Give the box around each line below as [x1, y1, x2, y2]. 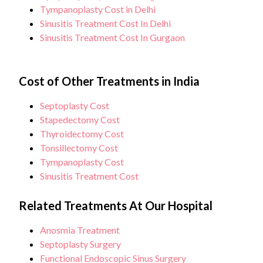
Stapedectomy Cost [40, 114, 120, 126]
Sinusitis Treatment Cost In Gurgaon [40, 32, 185, 43]
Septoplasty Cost [40, 100, 109, 112]
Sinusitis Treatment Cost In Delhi [40, 18, 171, 29]
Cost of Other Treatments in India [19, 74, 200, 89]
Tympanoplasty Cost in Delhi [40, 4, 156, 15]
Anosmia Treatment [40, 224, 120, 236]
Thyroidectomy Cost [40, 128, 124, 140]
